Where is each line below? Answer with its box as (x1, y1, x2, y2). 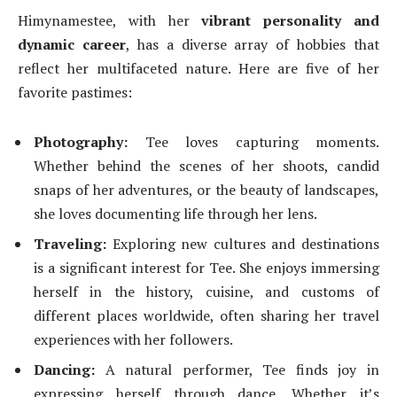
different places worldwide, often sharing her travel (34, 305, 379, 325)
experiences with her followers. (34, 329, 236, 349)
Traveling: (34, 233, 106, 253)
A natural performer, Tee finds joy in (95, 359, 379, 379)
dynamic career (18, 35, 126, 55)
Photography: (34, 131, 128, 152)
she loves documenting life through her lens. (34, 203, 320, 223)
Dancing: (34, 359, 95, 379)
